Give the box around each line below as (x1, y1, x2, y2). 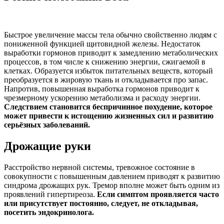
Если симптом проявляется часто (97, 190, 219, 199)
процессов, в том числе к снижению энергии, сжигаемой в (4, 57, 205, 66)
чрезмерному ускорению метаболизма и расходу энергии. (4, 93, 200, 102)
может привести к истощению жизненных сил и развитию (4, 111, 213, 120)
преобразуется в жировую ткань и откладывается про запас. (4, 75, 208, 84)
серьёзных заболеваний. (4, 120, 90, 129)
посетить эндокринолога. (4, 208, 94, 217)
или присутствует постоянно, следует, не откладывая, (4, 199, 198, 208)
